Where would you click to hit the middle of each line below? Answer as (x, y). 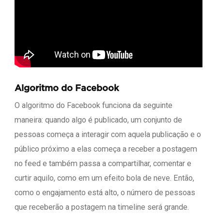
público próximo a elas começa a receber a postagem (106, 149)
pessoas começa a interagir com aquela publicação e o (108, 134)
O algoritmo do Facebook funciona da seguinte (93, 105)
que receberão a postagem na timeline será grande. (102, 207)
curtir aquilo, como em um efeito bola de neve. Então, (104, 178)
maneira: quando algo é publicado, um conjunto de (98, 120)
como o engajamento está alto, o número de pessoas (105, 193)
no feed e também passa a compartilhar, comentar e (103, 163)
